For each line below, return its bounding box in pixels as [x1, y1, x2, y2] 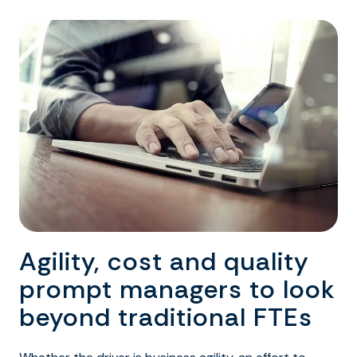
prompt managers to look [19, 273, 335, 307]
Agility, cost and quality [19, 245, 308, 279]
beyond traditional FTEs [19, 300, 312, 335]
